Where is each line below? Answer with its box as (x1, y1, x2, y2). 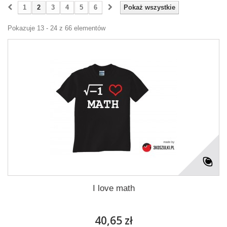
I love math (92, 183, 135, 193)
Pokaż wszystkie (124, 3, 175, 11)
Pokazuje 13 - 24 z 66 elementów (8, 24, 105, 32)
